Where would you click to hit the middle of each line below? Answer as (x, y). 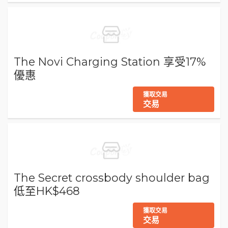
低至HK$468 (47, 191)
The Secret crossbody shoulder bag (112, 178)
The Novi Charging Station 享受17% (110, 62)
